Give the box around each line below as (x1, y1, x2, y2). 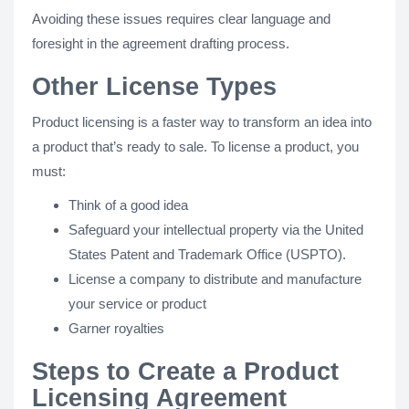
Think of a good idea (68, 196, 188, 213)
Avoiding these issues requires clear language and (32, 10, 330, 26)
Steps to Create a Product (32, 357, 339, 385)
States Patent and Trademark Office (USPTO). (68, 246, 346, 262)
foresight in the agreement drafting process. (32, 35, 289, 51)
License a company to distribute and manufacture (68, 270, 362, 287)
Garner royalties (68, 320, 164, 336)
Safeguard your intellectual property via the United (68, 221, 363, 237)
